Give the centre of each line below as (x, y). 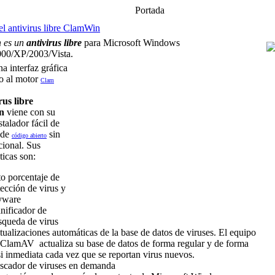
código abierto (29, 135)
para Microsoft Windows (131, 43)
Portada (150, 10)
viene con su (30, 112)
